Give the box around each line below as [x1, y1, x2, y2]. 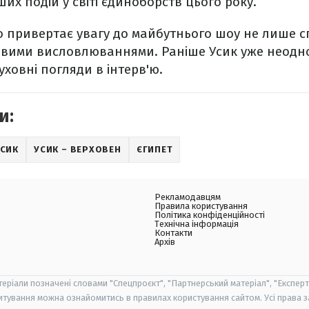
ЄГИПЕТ [136, 144, 173, 154]
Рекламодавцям [154, 192, 221, 202]
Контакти [154, 228, 192, 238]
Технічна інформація [154, 219, 239, 229]
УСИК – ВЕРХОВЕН [34, 144, 121, 154]
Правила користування [154, 201, 248, 211]
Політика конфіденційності [154, 210, 265, 220]
